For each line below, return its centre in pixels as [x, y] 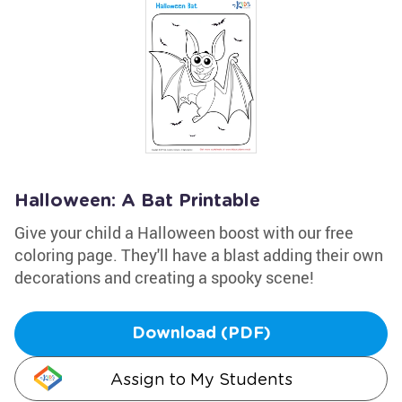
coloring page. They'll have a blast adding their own [199, 255]
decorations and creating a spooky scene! [164, 277]
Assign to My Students [201, 379]
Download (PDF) [201, 334]
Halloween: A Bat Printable [137, 201]
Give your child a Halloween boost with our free [184, 232]
